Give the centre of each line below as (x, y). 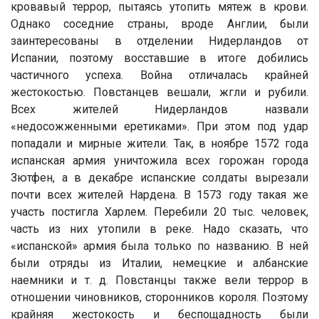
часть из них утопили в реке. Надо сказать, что (159, 229)
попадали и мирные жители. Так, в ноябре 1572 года (159, 143)
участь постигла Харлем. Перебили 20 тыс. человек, (159, 211)
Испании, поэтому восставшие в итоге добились (159, 58)
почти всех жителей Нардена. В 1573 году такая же (159, 194)
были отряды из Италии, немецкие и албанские (159, 263)
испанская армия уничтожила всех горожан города (159, 160)
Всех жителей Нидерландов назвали (159, 109)
